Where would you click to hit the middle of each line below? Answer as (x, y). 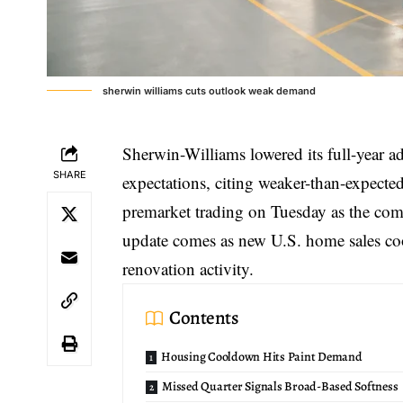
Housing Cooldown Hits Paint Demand (262, 357)
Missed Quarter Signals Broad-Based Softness (280, 387)
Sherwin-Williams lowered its (225, 154)
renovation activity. (188, 269)
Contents (204, 318)
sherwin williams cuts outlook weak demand (209, 91)
